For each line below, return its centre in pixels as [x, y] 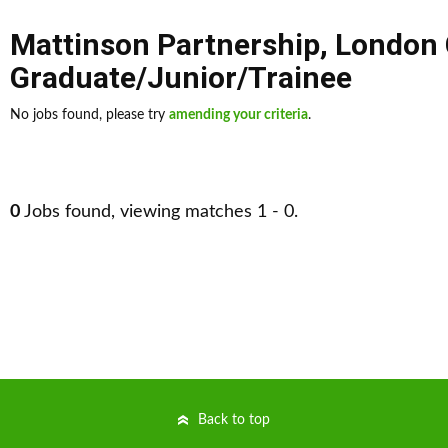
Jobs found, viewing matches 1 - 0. [159, 212]
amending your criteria [238, 115]
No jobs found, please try [89, 115]
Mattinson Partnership [165, 44]
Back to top [234, 420]
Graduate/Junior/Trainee [181, 77]
